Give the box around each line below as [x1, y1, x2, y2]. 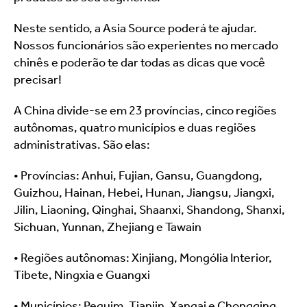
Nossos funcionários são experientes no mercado [14, 38, 278, 53]
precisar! [14, 72, 62, 87]
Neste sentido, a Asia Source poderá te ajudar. [14, 21, 257, 36]
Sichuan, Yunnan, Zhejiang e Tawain [14, 219, 201, 234]
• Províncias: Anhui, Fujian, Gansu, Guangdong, [14, 168, 262, 183]
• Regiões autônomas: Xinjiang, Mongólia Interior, [14, 250, 272, 265]
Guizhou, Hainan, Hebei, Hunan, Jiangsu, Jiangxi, [14, 185, 275, 200]
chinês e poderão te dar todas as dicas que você [14, 55, 265, 70]
